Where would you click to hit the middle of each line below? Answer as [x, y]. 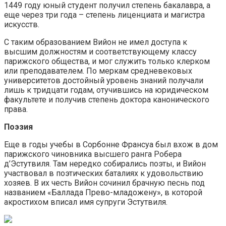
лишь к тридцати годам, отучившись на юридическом [106, 90]
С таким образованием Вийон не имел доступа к [96, 42]
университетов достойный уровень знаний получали [104, 80]
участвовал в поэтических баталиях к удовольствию [104, 173]
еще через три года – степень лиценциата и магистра [104, 15]
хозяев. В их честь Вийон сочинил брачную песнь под [104, 183]
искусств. [22, 24]
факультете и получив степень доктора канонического [107, 99]
